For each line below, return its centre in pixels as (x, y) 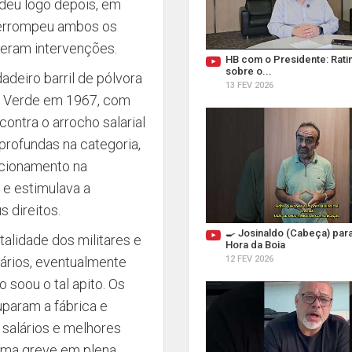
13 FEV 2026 (249, 85)
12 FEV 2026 (249, 259)
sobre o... (249, 71)
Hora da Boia (255, 245)
